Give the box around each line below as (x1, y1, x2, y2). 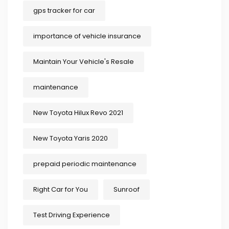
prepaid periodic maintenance (33, 159, 136, 169)
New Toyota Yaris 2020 (33, 133, 108, 144)
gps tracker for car (33, 6, 95, 16)
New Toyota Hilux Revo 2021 (33, 108, 123, 118)
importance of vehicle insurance (33, 31, 141, 41)
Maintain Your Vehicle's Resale (33, 57, 134, 67)
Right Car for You (33, 185, 88, 195)
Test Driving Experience (33, 210, 110, 220)
